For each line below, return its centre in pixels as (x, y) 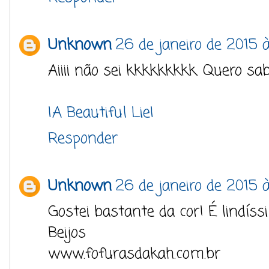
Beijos (67, 233)
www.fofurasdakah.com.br (134, 254)
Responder (83, 139)
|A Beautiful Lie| (101, 113)
